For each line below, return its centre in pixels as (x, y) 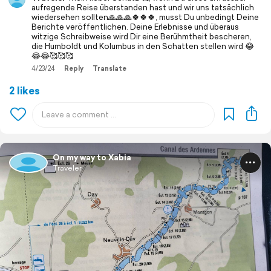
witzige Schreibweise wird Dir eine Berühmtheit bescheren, (142, 36)
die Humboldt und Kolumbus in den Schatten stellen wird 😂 (143, 46)
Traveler (67, 168)
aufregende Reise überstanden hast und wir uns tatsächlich (143, 7)
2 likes (24, 90)
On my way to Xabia (92, 157)
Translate (109, 68)
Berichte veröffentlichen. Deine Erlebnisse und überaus (135, 27)
